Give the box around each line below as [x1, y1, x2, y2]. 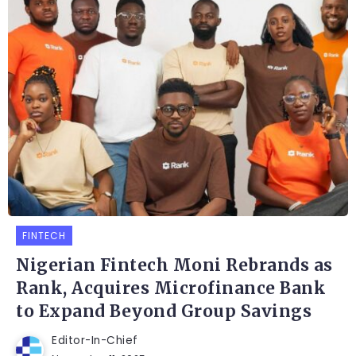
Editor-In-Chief [52, 333, 138, 349]
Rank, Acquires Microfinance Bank [16, 278, 326, 300]
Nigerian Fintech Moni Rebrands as [16, 255, 333, 277]
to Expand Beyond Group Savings [16, 301, 311, 323]
